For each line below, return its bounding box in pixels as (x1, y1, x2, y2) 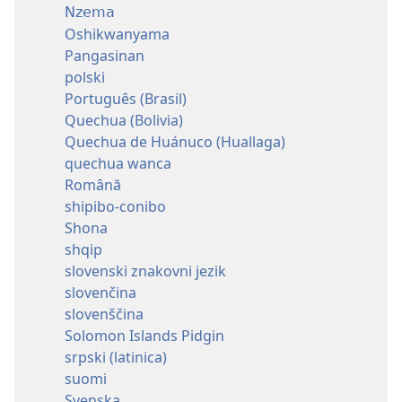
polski (65, 66, 105, 87)
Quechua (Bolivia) (65, 109, 183, 130)
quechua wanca (65, 153, 171, 173)
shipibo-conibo (65, 196, 166, 216)
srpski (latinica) (65, 346, 167, 367)
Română (65, 174, 121, 195)
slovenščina (65, 303, 144, 324)
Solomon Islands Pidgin (65, 325, 224, 345)
